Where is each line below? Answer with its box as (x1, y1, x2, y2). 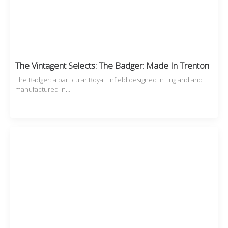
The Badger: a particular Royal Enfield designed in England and (15, 75, 203, 85)
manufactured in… (15, 84, 70, 94)
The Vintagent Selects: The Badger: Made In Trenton (15, 60, 209, 72)
